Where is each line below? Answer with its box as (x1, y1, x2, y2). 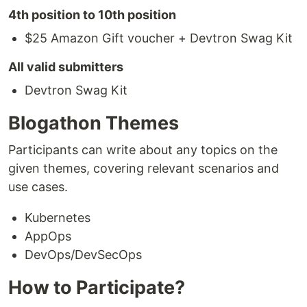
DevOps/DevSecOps (25, 247, 142, 262)
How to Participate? (8, 275, 185, 299)
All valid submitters (8, 59, 123, 74)
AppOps (25, 228, 71, 243)
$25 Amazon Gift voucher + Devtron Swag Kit (25, 30, 293, 45)
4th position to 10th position (8, 7, 176, 22)
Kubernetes (25, 210, 90, 225)
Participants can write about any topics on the (8, 142, 278, 157)
